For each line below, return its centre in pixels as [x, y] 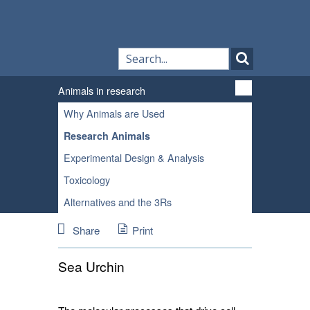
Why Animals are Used [114, 113]
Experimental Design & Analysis [134, 157]
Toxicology [87, 180]
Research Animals [107, 136]
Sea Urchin [91, 266]
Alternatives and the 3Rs [118, 202]
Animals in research [102, 90]
